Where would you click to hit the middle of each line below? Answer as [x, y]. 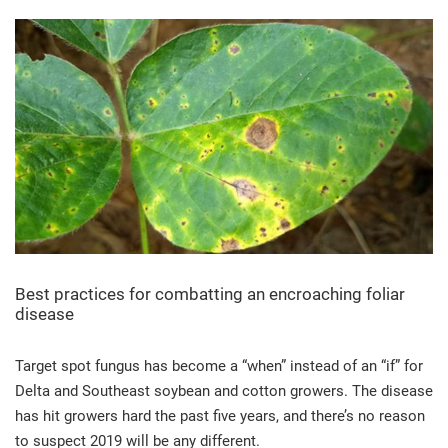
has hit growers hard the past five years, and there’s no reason [220, 415]
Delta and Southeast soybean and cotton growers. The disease [224, 390]
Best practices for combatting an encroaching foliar [210, 293]
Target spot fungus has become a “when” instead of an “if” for [219, 365]
